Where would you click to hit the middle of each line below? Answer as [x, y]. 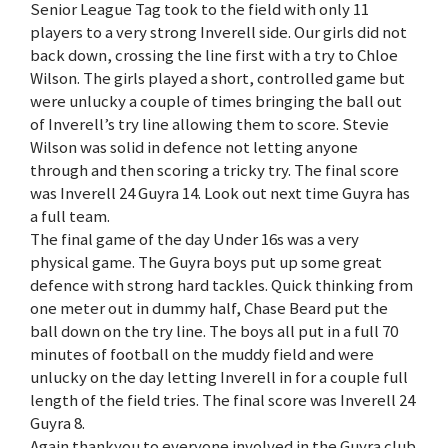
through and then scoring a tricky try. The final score [214, 169]
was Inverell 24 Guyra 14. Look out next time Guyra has [220, 192]
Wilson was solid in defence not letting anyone [194, 146]
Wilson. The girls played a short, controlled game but [217, 77]
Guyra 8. [57, 422]
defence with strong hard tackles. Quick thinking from [221, 284]
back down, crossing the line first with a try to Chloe [214, 54]
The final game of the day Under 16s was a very [194, 238]
